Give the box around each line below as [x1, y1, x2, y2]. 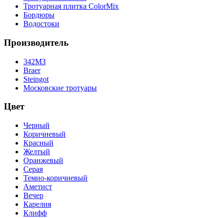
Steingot [23, 74, 49, 83]
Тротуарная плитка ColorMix [23, 2, 119, 11]
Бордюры [23, 11, 54, 19]
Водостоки [23, 19, 59, 28]
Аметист [23, 182, 52, 191]
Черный [23, 121, 50, 130]
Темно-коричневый [23, 174, 88, 182]
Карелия [23, 200, 51, 209]
